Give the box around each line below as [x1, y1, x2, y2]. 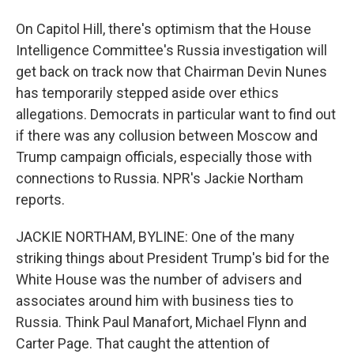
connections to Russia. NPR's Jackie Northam [16, 170, 303, 186]
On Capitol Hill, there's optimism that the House [16, 21, 311, 37]
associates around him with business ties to [16, 292, 293, 309]
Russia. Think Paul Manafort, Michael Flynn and [16, 314, 307, 330]
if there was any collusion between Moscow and [16, 127, 318, 144]
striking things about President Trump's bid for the [16, 250, 330, 266]
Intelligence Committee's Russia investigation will [16, 42, 327, 58]
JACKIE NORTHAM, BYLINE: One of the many [16, 228, 295, 245]
